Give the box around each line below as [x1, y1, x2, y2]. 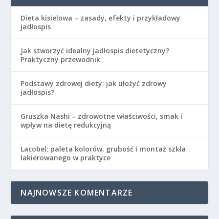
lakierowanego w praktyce [21, 153, 111, 162]
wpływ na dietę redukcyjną [21, 120, 111, 130]
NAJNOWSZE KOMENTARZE [21, 187, 133, 198]
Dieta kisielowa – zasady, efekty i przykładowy [21, 13, 181, 22]
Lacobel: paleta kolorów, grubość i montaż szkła [21, 144, 186, 153]
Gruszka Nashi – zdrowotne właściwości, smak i [21, 111, 183, 121]
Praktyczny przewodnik [21, 54, 101, 64]
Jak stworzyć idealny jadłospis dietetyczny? [21, 45, 170, 55]
